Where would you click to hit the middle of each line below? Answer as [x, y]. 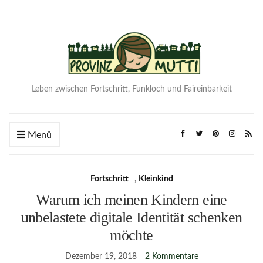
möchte [131, 235]
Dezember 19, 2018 [101, 257]
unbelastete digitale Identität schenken [131, 218]
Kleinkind [156, 179]
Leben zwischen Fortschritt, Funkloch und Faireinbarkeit [131, 90]
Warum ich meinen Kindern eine [131, 200]
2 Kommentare [171, 257]
